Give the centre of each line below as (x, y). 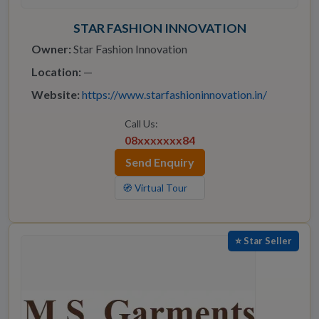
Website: (56, 95)
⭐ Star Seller (263, 241)
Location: (56, 72)
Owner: (51, 49)
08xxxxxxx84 (159, 140)
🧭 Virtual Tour (155, 188)
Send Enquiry (159, 162)
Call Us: (141, 124)
